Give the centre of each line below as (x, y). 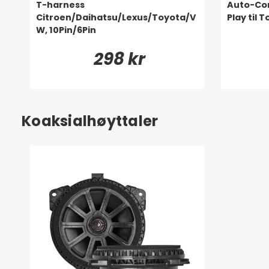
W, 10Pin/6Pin (66, 30)
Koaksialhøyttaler (90, 121)
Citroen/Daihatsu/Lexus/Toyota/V (116, 17)
